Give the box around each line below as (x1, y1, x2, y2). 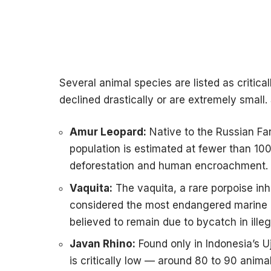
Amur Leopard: (70, 126, 146, 139)
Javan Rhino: (70, 238, 135, 250)
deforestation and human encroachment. (70, 160, 268, 172)
